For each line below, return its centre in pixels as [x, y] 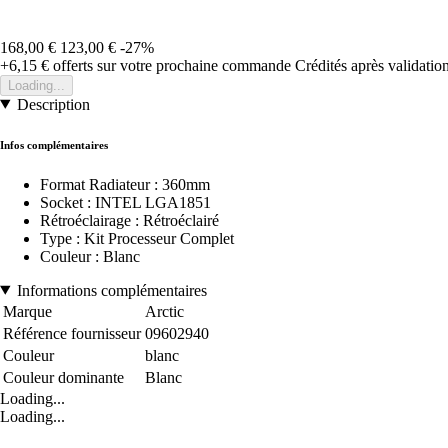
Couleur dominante [63, 377]
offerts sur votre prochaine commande [170, 65]
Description [53, 104]
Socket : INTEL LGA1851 [125, 202]
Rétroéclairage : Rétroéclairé [129, 220]
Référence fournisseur [72, 333]
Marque [27, 311]
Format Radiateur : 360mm [125, 184]
